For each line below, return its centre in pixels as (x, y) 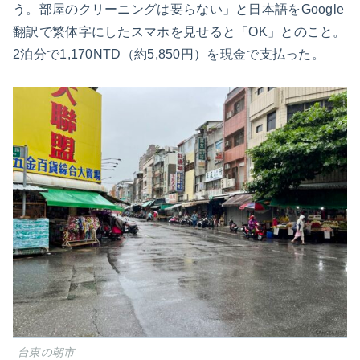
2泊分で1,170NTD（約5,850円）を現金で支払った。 (169, 54)
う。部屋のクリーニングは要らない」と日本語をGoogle (179, 9)
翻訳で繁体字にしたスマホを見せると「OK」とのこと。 (180, 31)
